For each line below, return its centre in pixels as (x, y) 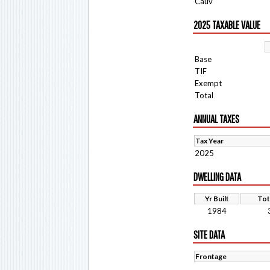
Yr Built (217, 199)
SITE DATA (209, 235)
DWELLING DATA (217, 177)
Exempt (208, 83)
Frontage (211, 256)
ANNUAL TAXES (216, 119)
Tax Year (209, 141)
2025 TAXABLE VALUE (227, 25)
